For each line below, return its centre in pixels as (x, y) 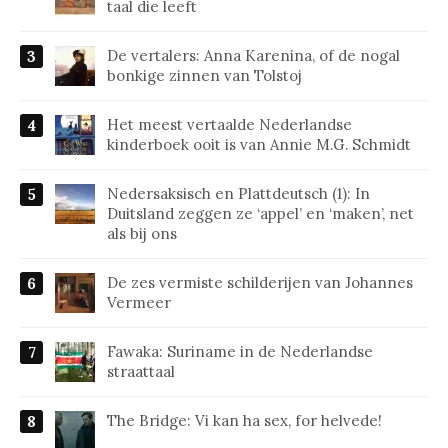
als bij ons (142, 233)
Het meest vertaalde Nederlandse (229, 124)
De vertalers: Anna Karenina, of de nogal (253, 55)
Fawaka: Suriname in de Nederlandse (240, 351)
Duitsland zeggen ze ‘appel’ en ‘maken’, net (260, 213)
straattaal (141, 371)
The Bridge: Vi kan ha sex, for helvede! (244, 420)
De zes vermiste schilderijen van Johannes (260, 282)
